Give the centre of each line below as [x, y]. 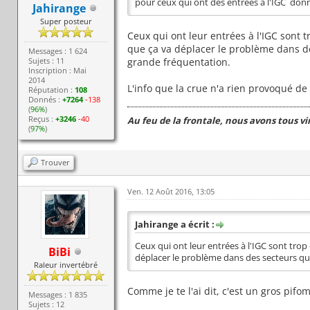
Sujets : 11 [47, 60]
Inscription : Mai [58, 70]
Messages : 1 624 [58, 51]
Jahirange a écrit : [174, 224]
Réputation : [52, 89]
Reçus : [42, 118]
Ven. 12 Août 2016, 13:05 [171, 191]
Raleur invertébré [66, 264]
